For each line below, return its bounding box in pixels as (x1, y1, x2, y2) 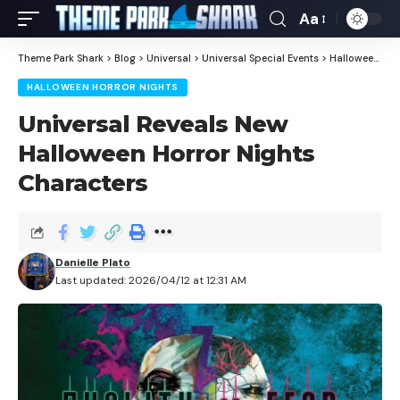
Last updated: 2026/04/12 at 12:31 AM (55, 273, 246, 287)
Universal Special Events (202, 52, 319, 64)
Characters (18, 169, 147, 197)
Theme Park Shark (18, 52, 104, 64)
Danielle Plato (55, 255, 130, 270)
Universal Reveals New (18, 110, 287, 138)
